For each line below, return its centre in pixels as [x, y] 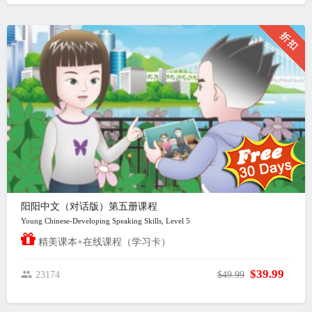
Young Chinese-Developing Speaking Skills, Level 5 [107, 221]
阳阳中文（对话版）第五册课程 [89, 206]
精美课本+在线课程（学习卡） [103, 242]
